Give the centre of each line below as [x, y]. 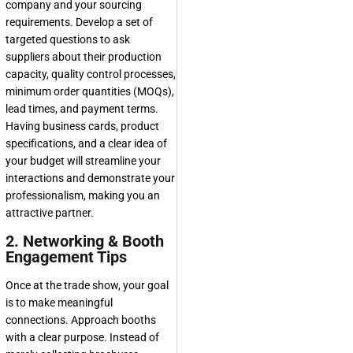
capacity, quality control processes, [91, 74]
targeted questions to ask [68, 39]
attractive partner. [50, 213]
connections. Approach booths [81, 320]
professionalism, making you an [83, 195]
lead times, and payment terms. [82, 109]
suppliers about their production [84, 57]
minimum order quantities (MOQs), [90, 91]
